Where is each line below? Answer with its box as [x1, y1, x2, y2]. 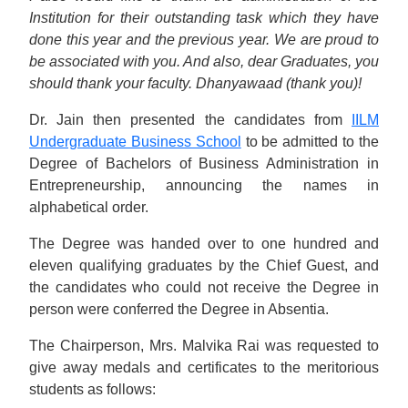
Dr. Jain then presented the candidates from [29, 112, 352, 127]
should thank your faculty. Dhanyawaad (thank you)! [29, 76, 362, 91]
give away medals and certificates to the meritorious [29, 360, 379, 375]
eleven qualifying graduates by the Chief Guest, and [29, 258, 379, 273]
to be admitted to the [240, 134, 380, 149]
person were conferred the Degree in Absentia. [29, 301, 329, 317]
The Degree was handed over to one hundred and [29, 236, 379, 251]
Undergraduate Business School [29, 134, 241, 149]
